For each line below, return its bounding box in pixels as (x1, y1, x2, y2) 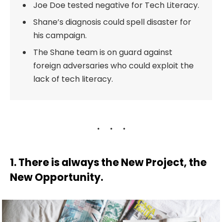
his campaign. (33, 30, 87, 42)
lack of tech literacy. (33, 73, 113, 85)
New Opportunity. (10, 169, 103, 184)
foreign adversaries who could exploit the (33, 60, 194, 72)
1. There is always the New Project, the (10, 155, 207, 169)
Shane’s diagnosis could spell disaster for (33, 16, 192, 28)
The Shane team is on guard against (33, 47, 173, 58)
